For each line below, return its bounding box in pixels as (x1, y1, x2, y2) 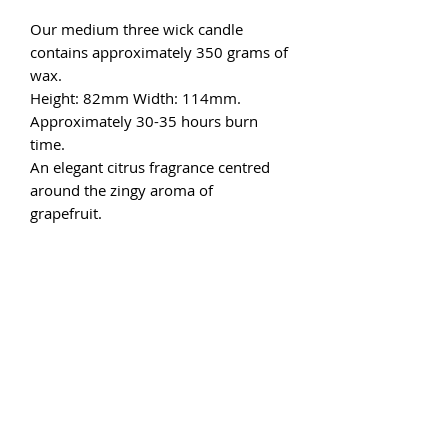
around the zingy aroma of (30, 179, 213, 200)
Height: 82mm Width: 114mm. (30, 87, 241, 108)
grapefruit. (30, 202, 106, 223)
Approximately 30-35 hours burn (30, 110, 258, 131)
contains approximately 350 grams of (30, 41, 288, 62)
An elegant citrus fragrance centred (30, 156, 270, 177)
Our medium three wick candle (30, 18, 243, 39)
